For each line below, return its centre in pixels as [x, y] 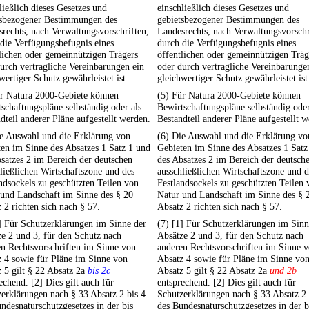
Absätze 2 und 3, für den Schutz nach [230, 236]
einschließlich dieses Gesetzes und [223, 8]
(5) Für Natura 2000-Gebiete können [229, 96]
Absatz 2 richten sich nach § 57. [220, 207]
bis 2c [99, 271]
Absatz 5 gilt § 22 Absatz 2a [213, 271]
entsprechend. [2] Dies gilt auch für [227, 282]
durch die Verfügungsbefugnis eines [227, 43]
